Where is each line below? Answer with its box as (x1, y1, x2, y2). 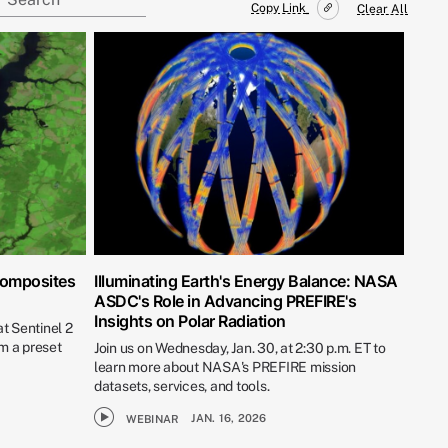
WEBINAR (125, 413, 180, 426)
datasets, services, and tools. (94, 377, 270, 394)
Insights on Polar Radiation (94, 310, 286, 331)
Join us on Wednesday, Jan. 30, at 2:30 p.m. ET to (94, 339, 386, 356)
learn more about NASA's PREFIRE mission (94, 358, 357, 375)
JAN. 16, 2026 (191, 411, 267, 424)
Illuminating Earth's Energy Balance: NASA (94, 270, 398, 291)
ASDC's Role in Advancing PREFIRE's (94, 290, 356, 311)
